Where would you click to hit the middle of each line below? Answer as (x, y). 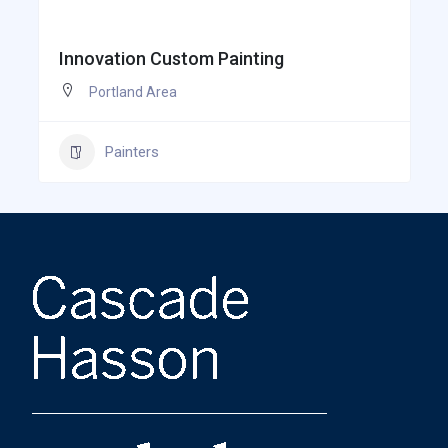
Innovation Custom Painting (171, 59)
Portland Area (132, 92)
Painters (131, 151)
